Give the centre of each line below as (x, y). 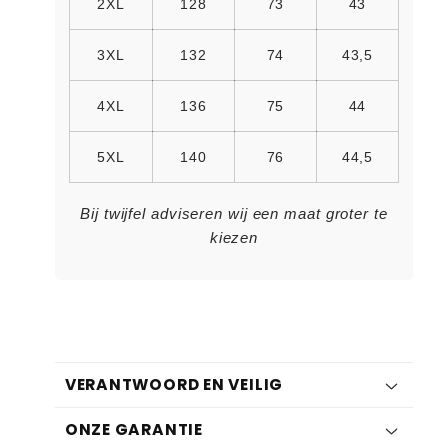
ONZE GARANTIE (133, 429)
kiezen (234, 237)
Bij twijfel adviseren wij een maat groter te (234, 213)
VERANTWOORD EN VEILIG (174, 384)
